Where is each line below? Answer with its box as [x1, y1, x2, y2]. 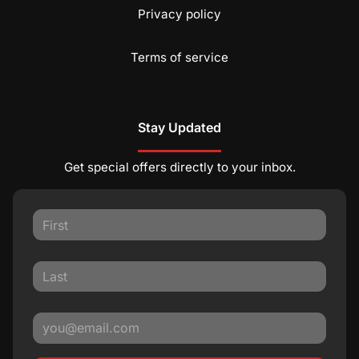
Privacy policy [138, 6, 221, 22]
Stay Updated [138, 119, 221, 136]
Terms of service [131, 50, 228, 66]
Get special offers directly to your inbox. [63, 159, 296, 175]
